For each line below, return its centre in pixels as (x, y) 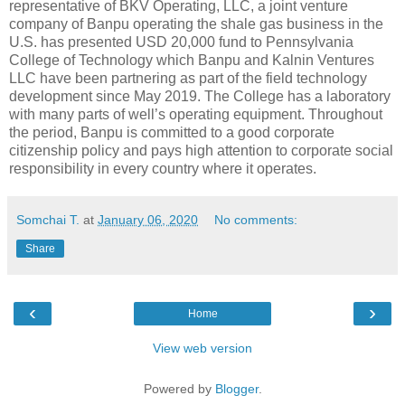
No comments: (256, 220)
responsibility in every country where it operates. (163, 169)
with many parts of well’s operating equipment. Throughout (196, 115)
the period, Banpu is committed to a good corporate (172, 133)
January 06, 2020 (148, 220)
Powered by (179, 389)
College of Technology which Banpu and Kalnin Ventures (192, 61)
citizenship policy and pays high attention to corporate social (201, 151)
